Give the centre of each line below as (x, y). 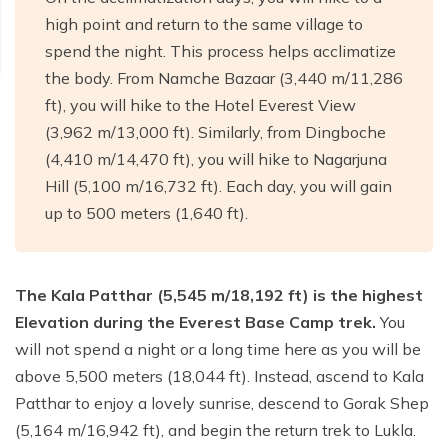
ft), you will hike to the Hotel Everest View (200, 105)
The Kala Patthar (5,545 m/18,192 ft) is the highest (219, 295)
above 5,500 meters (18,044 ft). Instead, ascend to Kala (219, 376)
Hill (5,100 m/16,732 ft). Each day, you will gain (218, 186)
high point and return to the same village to (204, 24)
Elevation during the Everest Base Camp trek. (197, 322)
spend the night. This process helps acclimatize (220, 51)
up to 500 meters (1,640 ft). (146, 213)
